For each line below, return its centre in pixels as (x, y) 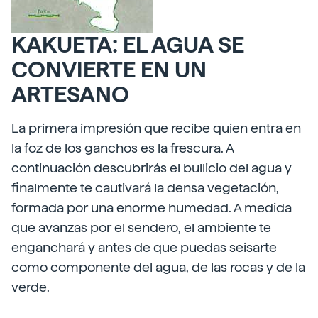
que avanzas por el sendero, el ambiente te (141, 227)
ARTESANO (70, 94)
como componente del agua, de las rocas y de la (158, 267)
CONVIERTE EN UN (109, 70)
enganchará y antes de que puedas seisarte (144, 247)
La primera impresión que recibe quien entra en (156, 128)
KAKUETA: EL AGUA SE (128, 45)
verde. (31, 287)
